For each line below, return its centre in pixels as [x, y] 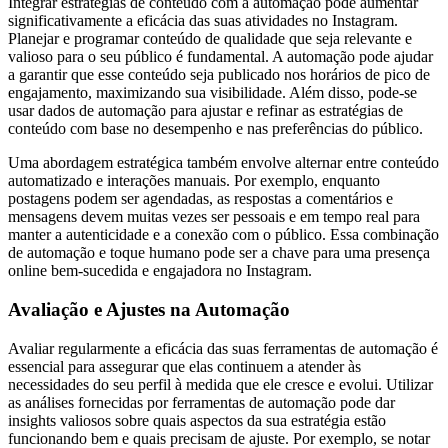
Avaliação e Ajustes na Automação [149, 309]
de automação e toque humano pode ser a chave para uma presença [219, 253]
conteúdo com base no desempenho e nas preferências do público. [215, 129]
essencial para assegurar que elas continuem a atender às [184, 366]
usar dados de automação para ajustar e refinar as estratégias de [205, 111]
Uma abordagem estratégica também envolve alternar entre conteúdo [223, 163]
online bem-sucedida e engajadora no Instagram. [160, 271]
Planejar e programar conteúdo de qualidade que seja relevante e [210, 39]
